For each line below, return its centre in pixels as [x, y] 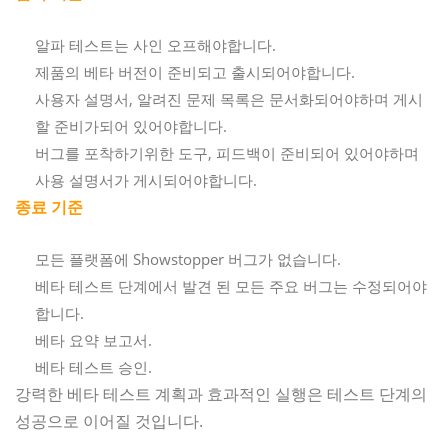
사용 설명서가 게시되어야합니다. [146, 179]
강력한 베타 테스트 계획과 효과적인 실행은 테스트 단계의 [221, 393]
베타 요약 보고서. [93, 339]
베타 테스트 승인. [93, 366]
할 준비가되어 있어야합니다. [131, 125]
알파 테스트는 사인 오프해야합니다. [155, 44]
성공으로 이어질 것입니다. [109, 420]
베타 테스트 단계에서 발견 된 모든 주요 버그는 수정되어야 [231, 285]
